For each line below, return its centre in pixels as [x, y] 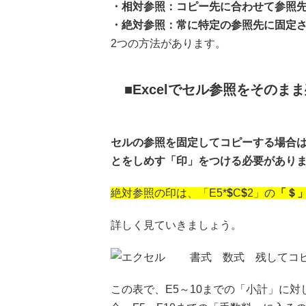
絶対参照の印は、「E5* [169, 193]
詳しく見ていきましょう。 [176, 225]
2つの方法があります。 [168, 43]
